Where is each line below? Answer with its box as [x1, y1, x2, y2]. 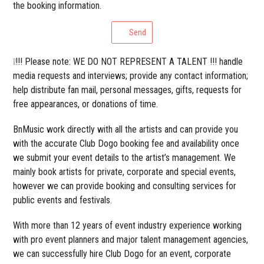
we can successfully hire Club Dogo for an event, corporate [13, 248, 232, 260]
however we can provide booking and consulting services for [13, 180, 237, 192]
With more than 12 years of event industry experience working [13, 220, 242, 232]
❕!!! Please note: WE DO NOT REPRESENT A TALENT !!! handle [13, 56, 243, 68]
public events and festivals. [13, 194, 113, 206]
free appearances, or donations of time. [13, 98, 159, 110]
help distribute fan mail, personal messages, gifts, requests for [13, 84, 242, 96]
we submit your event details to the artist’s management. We [13, 152, 236, 164]
